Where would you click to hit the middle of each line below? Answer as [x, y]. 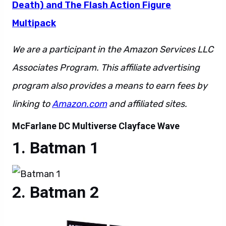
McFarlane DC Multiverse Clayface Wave [96, 126]
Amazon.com [79, 104]
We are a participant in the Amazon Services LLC [113, 49]
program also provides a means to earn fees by [110, 86]
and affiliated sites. [147, 104]
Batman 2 [64, 192]
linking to [32, 104]
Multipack [34, 23]
